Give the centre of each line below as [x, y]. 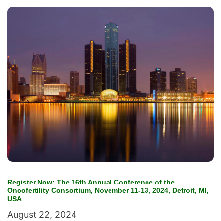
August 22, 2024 [42, 214]
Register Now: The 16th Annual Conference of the [91, 182]
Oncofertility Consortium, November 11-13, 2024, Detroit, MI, [108, 190]
